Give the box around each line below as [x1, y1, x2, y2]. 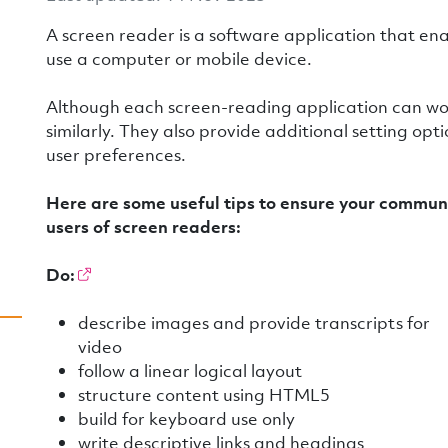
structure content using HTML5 [78, 383, 330, 406]
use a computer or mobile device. [46, 47, 312, 70]
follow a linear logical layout [78, 359, 302, 382]
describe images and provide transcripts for [78, 311, 430, 334]
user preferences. [46, 143, 186, 166]
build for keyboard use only [78, 407, 295, 430]
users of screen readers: [46, 215, 241, 238]
